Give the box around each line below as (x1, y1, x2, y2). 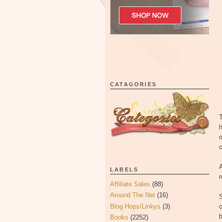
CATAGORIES (110, 81, 157, 87)
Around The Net (110, 191, 155, 199)
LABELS (110, 166, 139, 172)
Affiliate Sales (110, 180, 150, 188)
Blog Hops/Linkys (110, 202, 161, 210)
